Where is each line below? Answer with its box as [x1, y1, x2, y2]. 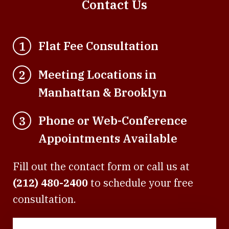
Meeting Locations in [38, 67, 156, 82]
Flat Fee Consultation [38, 38, 158, 54]
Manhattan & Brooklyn [38, 85, 167, 100]
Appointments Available [38, 131, 177, 146]
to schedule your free [88, 176, 193, 190]
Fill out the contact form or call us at [13, 159, 190, 174]
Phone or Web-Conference [38, 113, 187, 128]
